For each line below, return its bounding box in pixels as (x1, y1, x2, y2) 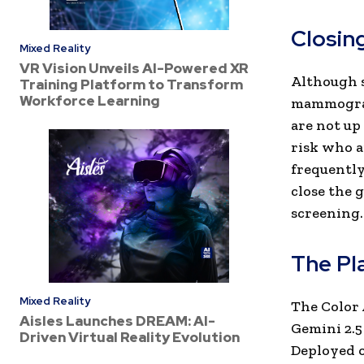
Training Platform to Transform (19, 76, 243, 94)
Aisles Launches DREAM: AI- (19, 311, 215, 330)
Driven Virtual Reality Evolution (19, 327, 240, 346)
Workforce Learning (19, 92, 160, 110)
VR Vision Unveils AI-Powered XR (19, 59, 249, 78)
